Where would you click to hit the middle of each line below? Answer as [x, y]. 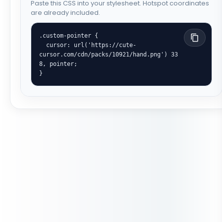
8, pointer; [58, 64]
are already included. [65, 13]
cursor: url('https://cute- [43, 45]
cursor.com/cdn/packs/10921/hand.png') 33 [109, 54]
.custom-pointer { [69, 35]
